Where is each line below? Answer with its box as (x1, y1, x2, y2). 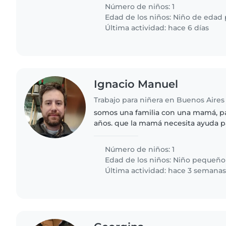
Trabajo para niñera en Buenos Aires (94, 95, 225, 105)
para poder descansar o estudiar (94, 129, 211, 139)
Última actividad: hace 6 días (103, 23, 209, 33)
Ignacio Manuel (94, 78, 179, 91)
